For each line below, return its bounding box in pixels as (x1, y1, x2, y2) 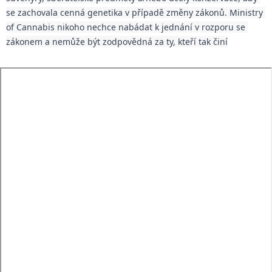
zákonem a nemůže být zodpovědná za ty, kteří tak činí (6, 36, 228, 47)
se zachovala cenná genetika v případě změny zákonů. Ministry (6, 7, 263, 18)
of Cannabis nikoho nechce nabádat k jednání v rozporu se (6, 21, 245, 33)
